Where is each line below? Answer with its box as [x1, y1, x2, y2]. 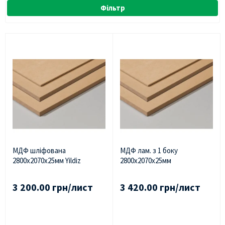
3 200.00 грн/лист [13, 180, 93, 193]
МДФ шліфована [13, 145, 66, 155]
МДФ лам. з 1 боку [120, 145, 178, 155]
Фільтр [100, 3, 125, 13]
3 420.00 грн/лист [120, 180, 200, 193]
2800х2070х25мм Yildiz [13, 155, 81, 165]
